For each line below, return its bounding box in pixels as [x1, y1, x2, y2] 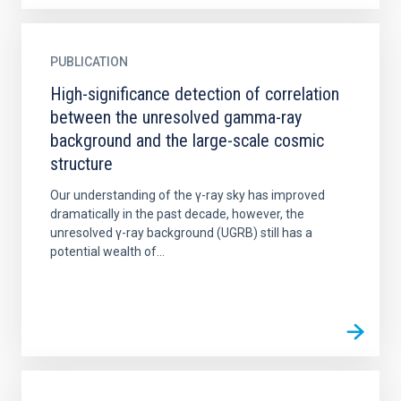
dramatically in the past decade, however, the [50, 207, 304, 221]
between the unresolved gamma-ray [50, 107, 302, 128]
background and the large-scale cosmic [50, 130, 324, 151]
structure [50, 153, 113, 175]
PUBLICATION [50, 55, 128, 69]
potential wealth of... [50, 244, 165, 259]
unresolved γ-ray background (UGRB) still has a [50, 226, 312, 240]
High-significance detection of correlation [50, 83, 339, 105]
